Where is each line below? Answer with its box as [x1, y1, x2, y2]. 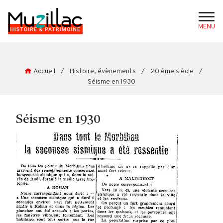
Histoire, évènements [70, 67, 136, 76]
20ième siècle [150, 67, 194, 76]
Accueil [33, 67, 55, 76]
